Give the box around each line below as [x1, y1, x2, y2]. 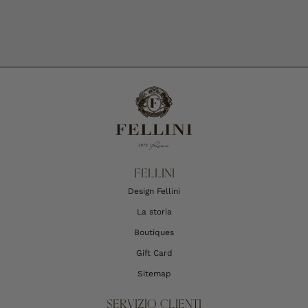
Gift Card [135, 248, 173, 258]
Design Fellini [128, 186, 180, 197]
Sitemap [137, 269, 171, 279]
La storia [136, 207, 172, 217]
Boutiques [134, 228, 174, 238]
